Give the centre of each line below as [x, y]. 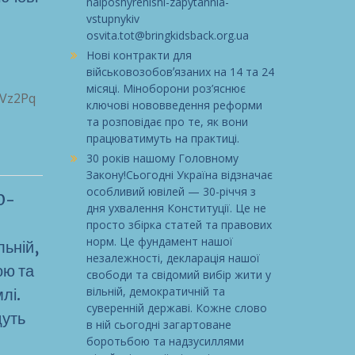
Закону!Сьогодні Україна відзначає [179, 174]
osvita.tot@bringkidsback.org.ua [167, 35]
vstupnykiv [113, 18]
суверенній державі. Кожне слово [176, 307]
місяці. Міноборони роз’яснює [166, 88]
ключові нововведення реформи [174, 105]
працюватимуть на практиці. [162, 138]
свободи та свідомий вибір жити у [178, 274]
